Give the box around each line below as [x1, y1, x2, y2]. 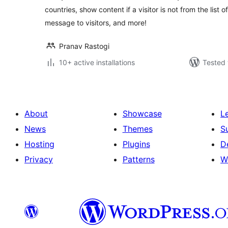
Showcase [122, 108, 162, 119]
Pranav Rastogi [59, 42, 109, 50]
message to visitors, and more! [45, 18, 147, 27]
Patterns [122, 154, 155, 164]
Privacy [24, 154, 53, 164]
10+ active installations [59, 58, 135, 67]
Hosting [24, 139, 54, 149]
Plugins [122, 139, 150, 149]
